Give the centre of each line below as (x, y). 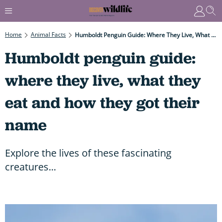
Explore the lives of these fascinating (88, 153)
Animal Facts (48, 34)
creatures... (30, 166)
